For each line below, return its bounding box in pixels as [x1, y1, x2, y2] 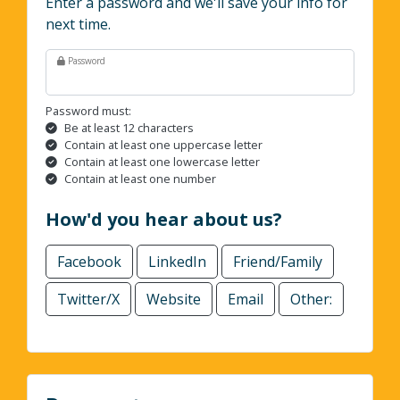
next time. [46, 14, 111, 35]
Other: [290, 289, 332, 310]
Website [146, 289, 201, 310]
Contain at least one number [64, 171, 216, 187]
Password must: [46, 103, 131, 120]
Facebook [57, 252, 121, 272]
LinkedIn [148, 252, 206, 272]
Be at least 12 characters [64, 120, 194, 137]
